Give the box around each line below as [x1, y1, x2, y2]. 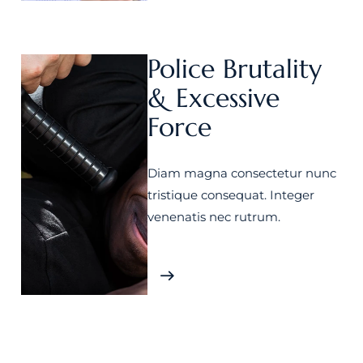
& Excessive [147, 82, 280, 114]
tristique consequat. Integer [147, 187, 314, 203]
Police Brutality [147, 53, 322, 85]
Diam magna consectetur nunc [147, 165, 336, 181]
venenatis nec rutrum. [147, 209, 280, 224]
